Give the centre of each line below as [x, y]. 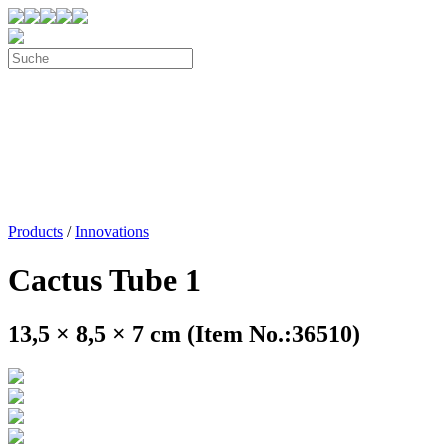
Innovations [112, 231]
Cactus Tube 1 [104, 280]
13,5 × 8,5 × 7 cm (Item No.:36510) [184, 333]
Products [35, 231]
